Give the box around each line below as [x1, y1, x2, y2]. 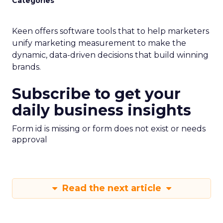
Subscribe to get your [12, 85, 181, 103]
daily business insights [12, 101, 191, 119]
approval [12, 135, 47, 144]
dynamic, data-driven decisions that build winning [12, 50, 209, 60]
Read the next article [59, 183, 164, 194]
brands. [12, 62, 41, 72]
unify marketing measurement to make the [12, 38, 186, 48]
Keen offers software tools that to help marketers [12, 26, 209, 36]
